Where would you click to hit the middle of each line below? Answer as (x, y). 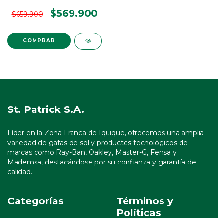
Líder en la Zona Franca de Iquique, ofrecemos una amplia (106, 133)
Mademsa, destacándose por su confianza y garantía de (102, 162)
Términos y (145, 201)
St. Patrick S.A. (46, 109)
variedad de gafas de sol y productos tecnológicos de (98, 143)
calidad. (20, 172)
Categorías (36, 201)
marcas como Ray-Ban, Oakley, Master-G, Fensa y (92, 153)
